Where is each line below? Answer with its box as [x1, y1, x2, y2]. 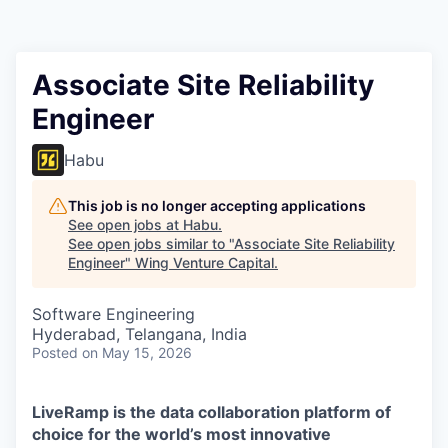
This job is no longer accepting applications [68, 197, 366, 215]
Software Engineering [32, 304, 195, 325]
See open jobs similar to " [68, 235, 234, 253]
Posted [32, 344, 78, 362]
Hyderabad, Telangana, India [32, 324, 247, 345]
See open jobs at [68, 216, 183, 234]
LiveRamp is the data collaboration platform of [32, 402, 391, 423]
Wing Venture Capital [135, 254, 274, 272]
